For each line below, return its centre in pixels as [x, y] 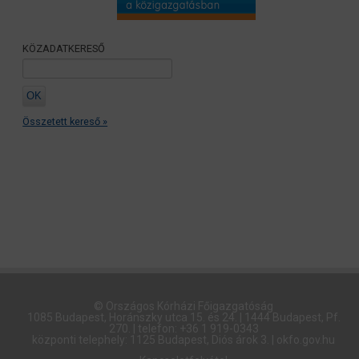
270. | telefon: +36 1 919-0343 [184, 328]
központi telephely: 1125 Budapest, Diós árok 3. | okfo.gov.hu [184, 339]
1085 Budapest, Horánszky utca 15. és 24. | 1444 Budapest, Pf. [184, 317]
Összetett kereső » [65, 121]
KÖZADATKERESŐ [64, 48]
